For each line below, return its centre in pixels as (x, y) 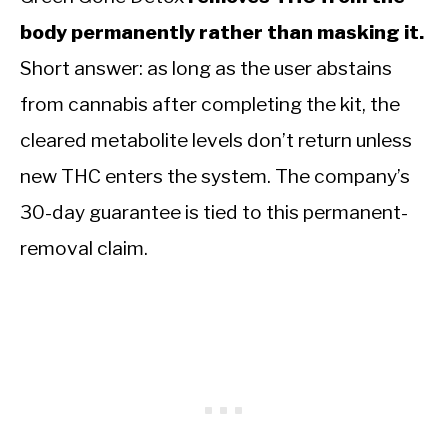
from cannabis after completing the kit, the (210, 104)
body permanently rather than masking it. (222, 32)
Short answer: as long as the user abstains (206, 68)
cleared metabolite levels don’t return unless (216, 140)
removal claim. (84, 248)
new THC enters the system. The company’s (215, 176)
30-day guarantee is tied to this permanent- (214, 212)
